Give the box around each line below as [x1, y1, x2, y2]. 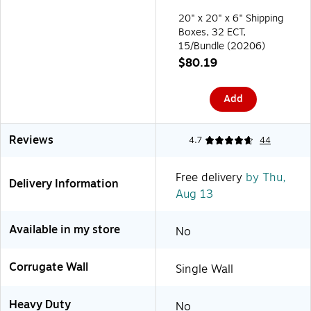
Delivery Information [9, 175, 119, 192]
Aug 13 [176, 185, 213, 203]
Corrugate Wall [9, 258, 88, 276]
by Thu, [242, 169, 286, 186]
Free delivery [176, 169, 242, 186]
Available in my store [9, 221, 120, 238]
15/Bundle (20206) [178, 38, 265, 53]
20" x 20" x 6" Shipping [178, 10, 284, 26]
